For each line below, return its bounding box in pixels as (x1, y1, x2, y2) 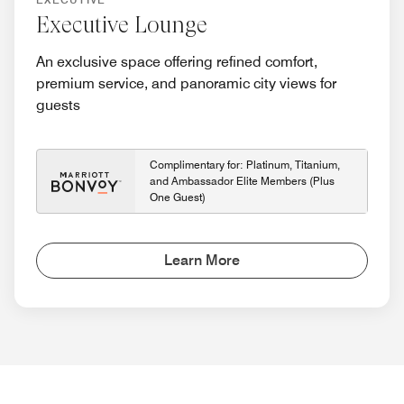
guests (36, 96, 80, 115)
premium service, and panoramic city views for (36, 75, 336, 93)
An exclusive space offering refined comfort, (36, 53, 317, 71)
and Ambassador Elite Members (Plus (150, 174, 335, 188)
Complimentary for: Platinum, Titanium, (150, 158, 340, 172)
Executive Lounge (36, 12, 207, 39)
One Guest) (150, 190, 206, 205)
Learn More (164, 252, 240, 270)
